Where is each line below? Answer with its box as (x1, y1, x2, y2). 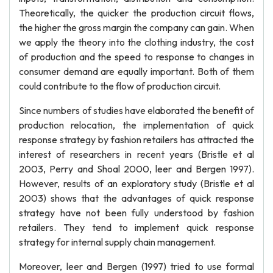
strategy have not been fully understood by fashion (19, 207, 254, 219)
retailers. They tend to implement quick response (19, 221, 254, 233)
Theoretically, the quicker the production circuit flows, (19, 7, 254, 19)
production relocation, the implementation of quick (19, 119, 254, 131)
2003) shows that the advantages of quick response (19, 192, 254, 204)
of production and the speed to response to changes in (19, 51, 254, 63)
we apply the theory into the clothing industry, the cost (19, 36, 254, 48)
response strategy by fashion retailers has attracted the (19, 133, 254, 146)
